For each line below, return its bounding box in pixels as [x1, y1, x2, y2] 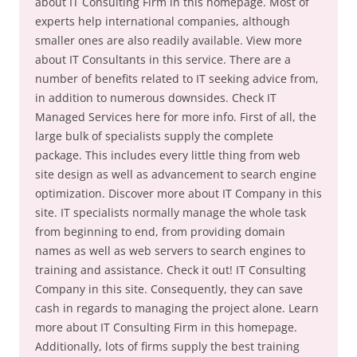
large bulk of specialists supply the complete [35, 128, 273, 143]
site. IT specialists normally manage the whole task [35, 205, 306, 220]
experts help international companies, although [35, 14, 290, 29]
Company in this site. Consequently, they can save [35, 281, 303, 296]
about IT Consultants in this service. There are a [35, 52, 291, 67]
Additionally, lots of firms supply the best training [35, 339, 300, 354]
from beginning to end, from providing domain [35, 224, 285, 239]
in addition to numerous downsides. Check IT [35, 90, 277, 105]
